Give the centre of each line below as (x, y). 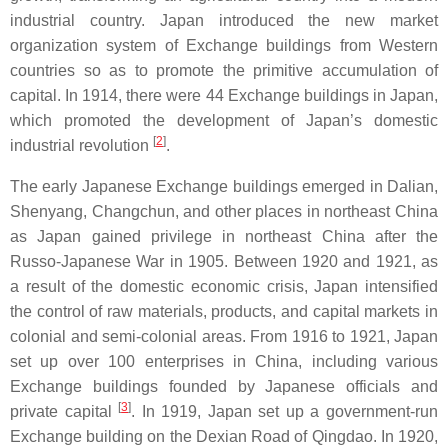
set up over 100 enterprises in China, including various (224, 362)
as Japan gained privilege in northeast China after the (224, 237)
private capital (64, 412)
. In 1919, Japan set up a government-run (285, 412)
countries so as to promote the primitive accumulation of (224, 71)
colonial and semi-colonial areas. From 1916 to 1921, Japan (224, 337)
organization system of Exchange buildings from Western (224, 46)
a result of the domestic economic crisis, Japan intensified (224, 287)
